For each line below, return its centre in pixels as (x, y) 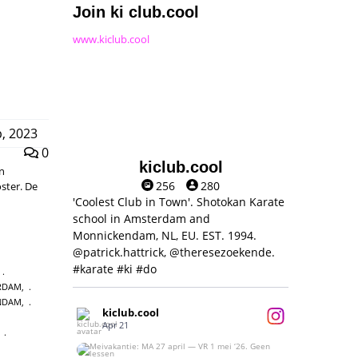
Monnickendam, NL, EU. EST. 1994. (165, 235)
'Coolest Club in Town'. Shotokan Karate (179, 202)
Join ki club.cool (136, 12)
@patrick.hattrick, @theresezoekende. (174, 252)
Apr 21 (115, 325)
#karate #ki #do (115, 269)
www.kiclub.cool (111, 39)
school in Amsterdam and (141, 219)
